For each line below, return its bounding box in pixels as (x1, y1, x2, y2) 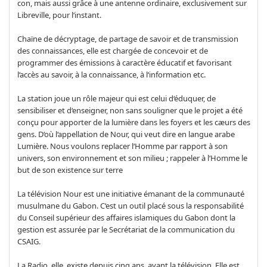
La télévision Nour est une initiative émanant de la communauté (17, 188, 244, 199)
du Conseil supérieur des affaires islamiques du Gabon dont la (17, 212, 235, 223)
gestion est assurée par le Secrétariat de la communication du (17, 223, 235, 235)
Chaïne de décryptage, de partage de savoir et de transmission (17, 33, 238, 44)
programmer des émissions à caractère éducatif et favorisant (17, 57, 232, 68)
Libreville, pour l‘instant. (17, 9, 101, 20)
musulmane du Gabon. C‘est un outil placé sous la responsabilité (17, 200, 244, 211)
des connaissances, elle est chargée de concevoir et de (17, 45, 208, 56)
